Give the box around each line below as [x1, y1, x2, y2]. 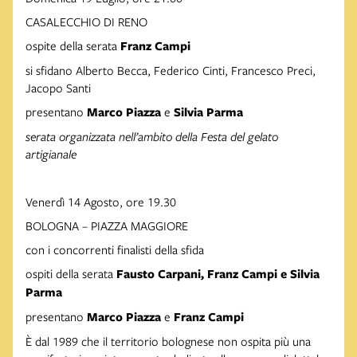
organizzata [59, 128, 116, 145]
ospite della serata [25, 37, 120, 54]
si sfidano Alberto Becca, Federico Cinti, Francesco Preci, [25, 62, 316, 79]
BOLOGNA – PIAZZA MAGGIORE [25, 218, 188, 234]
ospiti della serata [25, 265, 116, 282]
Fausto [116, 265, 155, 283]
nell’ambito [119, 128, 172, 145]
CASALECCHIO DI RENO [25, 14, 147, 30]
